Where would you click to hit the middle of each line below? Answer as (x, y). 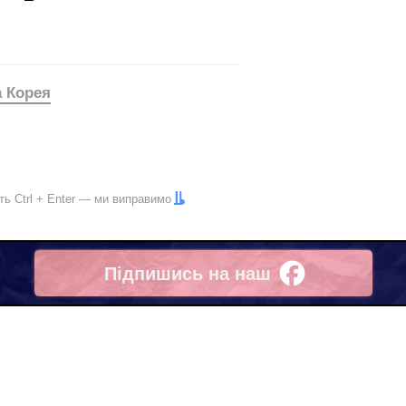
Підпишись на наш (187, 273)
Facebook (145, 285)
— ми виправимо (123, 199)
